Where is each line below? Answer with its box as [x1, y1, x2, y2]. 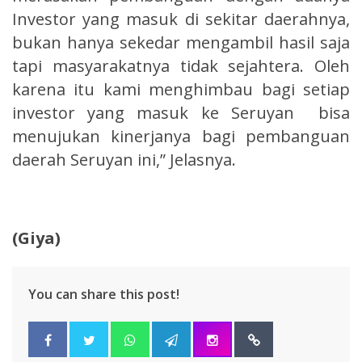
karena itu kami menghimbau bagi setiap [12, 78, 350, 100]
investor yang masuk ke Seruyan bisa [12, 101, 350, 124]
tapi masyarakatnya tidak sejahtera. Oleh [12, 54, 350, 77]
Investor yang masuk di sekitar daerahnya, [12, 7, 350, 30]
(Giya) [12, 226, 61, 249]
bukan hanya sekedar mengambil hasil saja [12, 31, 350, 53]
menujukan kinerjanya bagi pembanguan [12, 124, 350, 147]
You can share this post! [28, 284, 179, 303]
